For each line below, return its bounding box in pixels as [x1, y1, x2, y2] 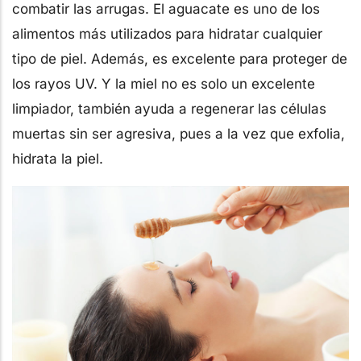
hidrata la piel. [12, 150, 103, 167]
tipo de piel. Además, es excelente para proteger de [12, 50, 347, 67]
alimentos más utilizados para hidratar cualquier [12, 25, 322, 42]
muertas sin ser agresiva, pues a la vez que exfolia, [12, 125, 345, 142]
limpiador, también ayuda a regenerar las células [12, 100, 326, 117]
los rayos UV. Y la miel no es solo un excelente [12, 75, 315, 92]
